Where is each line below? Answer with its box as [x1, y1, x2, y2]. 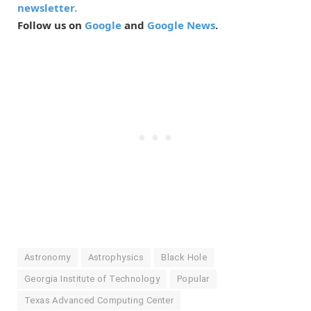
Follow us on [17, 17, 85, 32]
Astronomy [24, 251, 71, 262]
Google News [147, 17, 215, 32]
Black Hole [161, 251, 208, 262]
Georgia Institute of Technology [24, 273, 160, 284]
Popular [177, 273, 210, 284]
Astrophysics [87, 251, 144, 262]
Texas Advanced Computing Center [24, 294, 174, 305]
